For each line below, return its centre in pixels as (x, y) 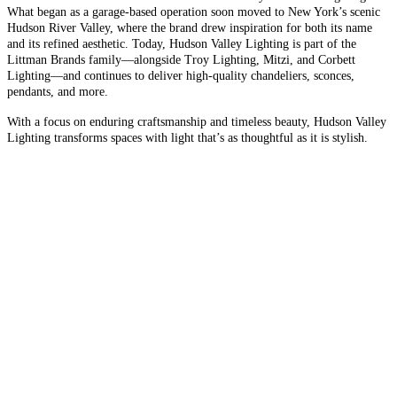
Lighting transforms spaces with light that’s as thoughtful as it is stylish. (187, 137)
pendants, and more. (58, 91)
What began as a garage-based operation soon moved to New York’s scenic (194, 12)
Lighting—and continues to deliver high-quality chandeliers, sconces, (181, 75)
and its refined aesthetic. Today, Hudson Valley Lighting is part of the (182, 43)
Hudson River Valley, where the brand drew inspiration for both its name (190, 27)
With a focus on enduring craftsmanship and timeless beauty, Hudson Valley (197, 121)
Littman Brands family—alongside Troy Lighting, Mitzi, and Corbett (181, 59)
